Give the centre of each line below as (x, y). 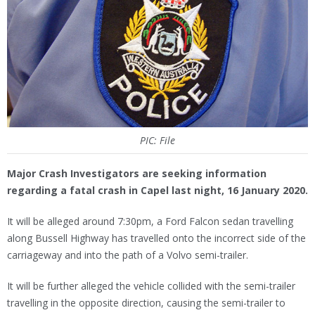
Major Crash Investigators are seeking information (137, 173)
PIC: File (157, 140)
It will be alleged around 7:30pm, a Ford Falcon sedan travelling (150, 221)
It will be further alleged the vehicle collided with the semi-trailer (151, 286)
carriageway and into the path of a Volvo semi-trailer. (128, 255)
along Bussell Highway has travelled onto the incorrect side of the (156, 238)
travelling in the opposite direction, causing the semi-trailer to (146, 303)
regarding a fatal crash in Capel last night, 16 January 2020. (157, 190)
